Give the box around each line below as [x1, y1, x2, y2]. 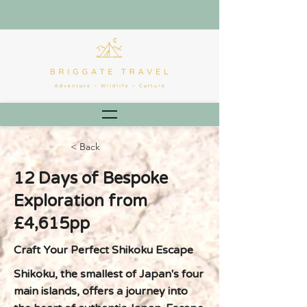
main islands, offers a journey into [14, 284, 188, 298]
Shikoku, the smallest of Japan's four [14, 267, 204, 281]
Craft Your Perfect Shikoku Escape [14, 243, 193, 257]
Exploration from [14, 191, 147, 211]
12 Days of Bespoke [14, 169, 168, 188]
